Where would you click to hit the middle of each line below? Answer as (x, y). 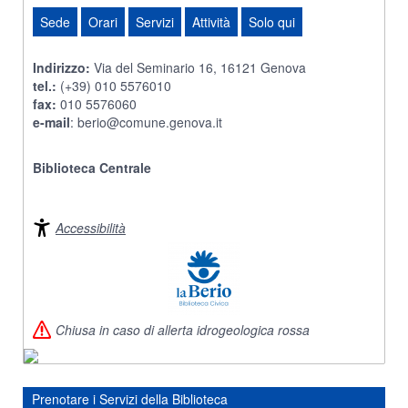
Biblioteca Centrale (92, 168)
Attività (211, 22)
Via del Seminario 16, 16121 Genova (198, 68)
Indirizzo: (61, 68)
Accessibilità (91, 228)
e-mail (51, 122)
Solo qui (272, 22)
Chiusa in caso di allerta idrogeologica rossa (183, 330)
